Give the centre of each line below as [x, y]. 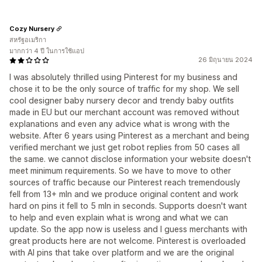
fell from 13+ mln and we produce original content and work [124, 194]
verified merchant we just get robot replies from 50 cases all [125, 147]
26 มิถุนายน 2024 [225, 60]
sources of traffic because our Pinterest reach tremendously [125, 182]
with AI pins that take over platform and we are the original [122, 252]
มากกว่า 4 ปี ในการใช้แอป [47, 51]
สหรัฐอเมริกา [28, 40]
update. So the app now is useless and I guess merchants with [128, 229]
